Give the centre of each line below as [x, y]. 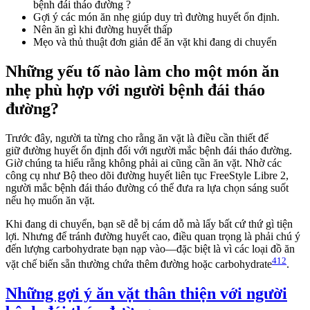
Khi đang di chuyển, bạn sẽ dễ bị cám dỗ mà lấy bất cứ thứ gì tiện [149, 224]
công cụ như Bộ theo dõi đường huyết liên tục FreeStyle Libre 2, [147, 175]
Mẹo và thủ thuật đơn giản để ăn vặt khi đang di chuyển [155, 42]
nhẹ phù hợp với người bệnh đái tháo [135, 90]
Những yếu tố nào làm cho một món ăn [142, 71]
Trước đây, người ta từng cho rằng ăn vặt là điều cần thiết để [137, 138]
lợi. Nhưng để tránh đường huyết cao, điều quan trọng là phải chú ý [153, 236]
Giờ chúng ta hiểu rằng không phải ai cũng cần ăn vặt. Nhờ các [144, 163]
